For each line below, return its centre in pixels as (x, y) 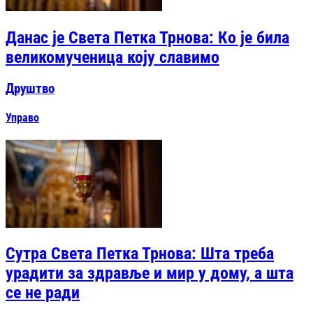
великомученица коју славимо (112, 58)
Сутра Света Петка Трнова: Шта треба (140, 254)
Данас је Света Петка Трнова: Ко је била (147, 38)
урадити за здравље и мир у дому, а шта (150, 274)
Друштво (30, 89)
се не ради (43, 293)
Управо (22, 118)
